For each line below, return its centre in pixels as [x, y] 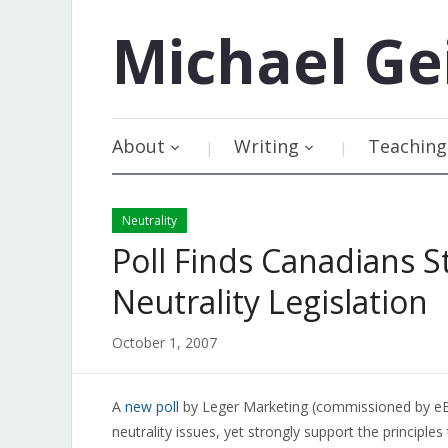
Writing [266, 146]
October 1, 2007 [164, 342]
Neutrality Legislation [270, 301]
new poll [152, 406]
